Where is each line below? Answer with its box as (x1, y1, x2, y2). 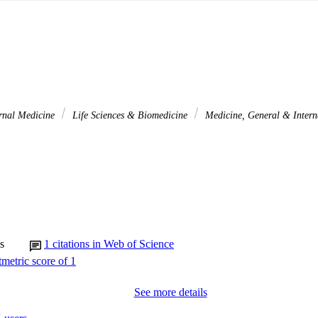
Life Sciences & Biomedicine (70, 109, 190, 121)
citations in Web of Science (53, 237, 174, 250)
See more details (133, 285, 207, 298)
